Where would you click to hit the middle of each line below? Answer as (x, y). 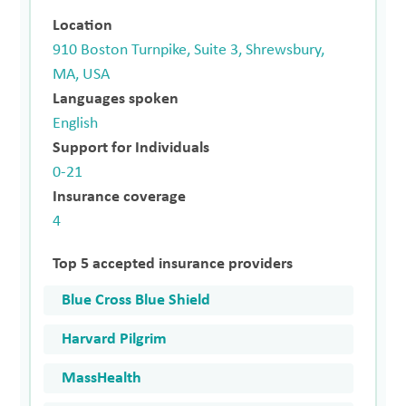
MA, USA (82, 74)
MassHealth (102, 378)
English (76, 123)
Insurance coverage (120, 197)
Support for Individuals (131, 148)
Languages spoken (116, 99)
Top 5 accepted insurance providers (173, 264)
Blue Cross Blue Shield (136, 300)
